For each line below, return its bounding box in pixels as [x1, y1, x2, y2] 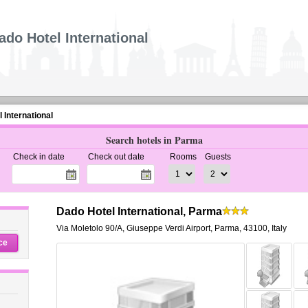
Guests [204, 152, 231, 162]
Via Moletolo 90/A [56, 223, 122, 233]
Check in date [12, 152, 65, 162]
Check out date [87, 152, 144, 162]
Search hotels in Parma [105, 133, 203, 147]
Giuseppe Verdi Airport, [126, 223, 212, 233]
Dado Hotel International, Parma [56, 206, 222, 217]
